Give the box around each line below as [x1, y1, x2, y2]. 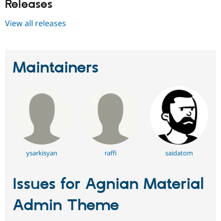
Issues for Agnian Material [13, 174, 204, 194]
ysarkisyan [26, 148, 58, 157]
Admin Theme [13, 195, 119, 216]
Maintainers [13, 58, 99, 78]
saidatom [165, 148, 193, 157]
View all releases [5, 18, 66, 29]
